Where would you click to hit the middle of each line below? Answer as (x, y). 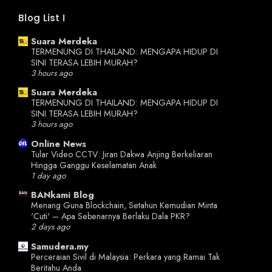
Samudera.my (60, 246)
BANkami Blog (63, 195)
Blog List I (42, 18)
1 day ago (48, 175)
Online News (59, 144)
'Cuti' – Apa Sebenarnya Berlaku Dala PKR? (110, 216)
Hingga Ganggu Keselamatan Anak (94, 165)
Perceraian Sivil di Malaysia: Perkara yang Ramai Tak (125, 257)
